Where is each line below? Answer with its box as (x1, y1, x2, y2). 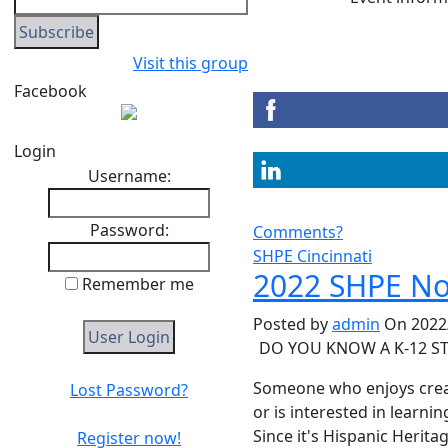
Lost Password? (70, 379, 188, 401)
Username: (87, 165, 171, 187)
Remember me (77, 273, 194, 295)
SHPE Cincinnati (253, 245, 372, 267)
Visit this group (133, 52, 248, 74)
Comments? (253, 221, 343, 243)
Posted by (253, 313, 332, 335)
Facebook (14, 80, 87, 102)
